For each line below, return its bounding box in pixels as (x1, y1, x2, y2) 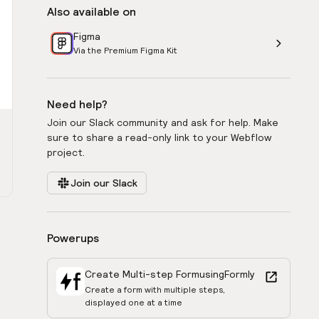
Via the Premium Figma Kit (73, 46, 177, 55)
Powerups (47, 231, 99, 244)
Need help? (47, 98, 108, 110)
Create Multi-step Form (85, 268, 199, 280)
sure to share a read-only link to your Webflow (47, 132, 271, 143)
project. (47, 147, 85, 158)
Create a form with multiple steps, (85, 285, 225, 294)
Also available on (47, 5, 136, 18)
